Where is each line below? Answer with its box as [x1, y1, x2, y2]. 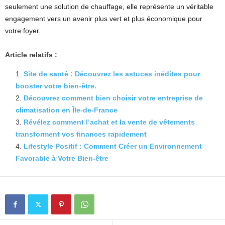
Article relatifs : [5, 51, 57, 59]
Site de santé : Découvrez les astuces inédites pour [24, 70, 200, 78]
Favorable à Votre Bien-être [16, 154, 108, 162]
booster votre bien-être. [16, 82, 96, 90]
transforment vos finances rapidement [16, 130, 147, 138]
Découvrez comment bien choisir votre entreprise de [24, 94, 203, 102]
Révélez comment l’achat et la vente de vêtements [24, 118, 195, 126]
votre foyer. [5, 27, 41, 35]
